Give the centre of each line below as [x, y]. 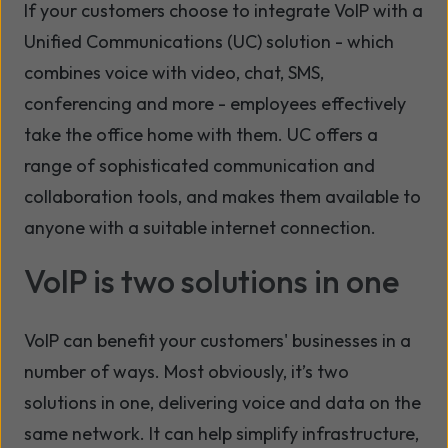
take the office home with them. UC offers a [201, 135]
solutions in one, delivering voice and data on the [222, 403]
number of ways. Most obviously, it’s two [186, 372]
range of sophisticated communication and [199, 166]
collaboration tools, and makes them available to [222, 197]
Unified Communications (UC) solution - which [209, 42]
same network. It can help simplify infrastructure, [221, 434]
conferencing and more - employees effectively [215, 104]
